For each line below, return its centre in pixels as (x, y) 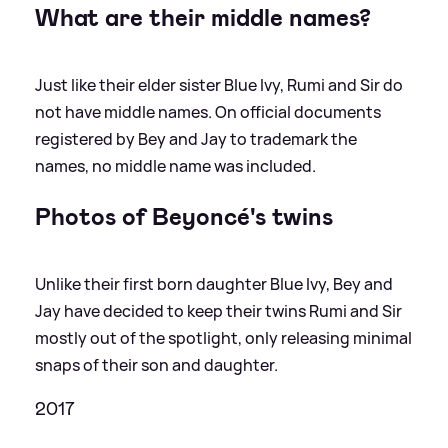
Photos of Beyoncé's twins (184, 216)
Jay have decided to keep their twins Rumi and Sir (218, 310)
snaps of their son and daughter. (156, 364)
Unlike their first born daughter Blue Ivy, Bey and (214, 283)
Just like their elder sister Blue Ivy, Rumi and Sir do (219, 84)
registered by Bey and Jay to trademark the (196, 138)
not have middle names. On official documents (208, 111)
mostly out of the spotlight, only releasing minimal (223, 337)
